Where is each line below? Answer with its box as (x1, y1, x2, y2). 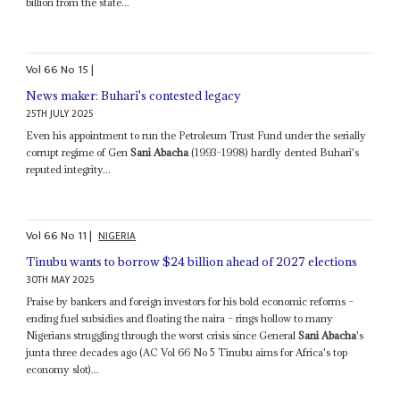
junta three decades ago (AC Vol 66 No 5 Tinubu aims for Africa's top (26, 346, 348, 360)
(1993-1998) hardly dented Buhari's (188, 145, 360, 159)
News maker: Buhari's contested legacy (26, 87, 242, 104)
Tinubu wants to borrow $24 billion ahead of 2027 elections (26, 254, 358, 271)
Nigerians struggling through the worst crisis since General (26, 329, 299, 343)
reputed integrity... (26, 162, 112, 176)
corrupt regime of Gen (26, 145, 131, 159)
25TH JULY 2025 (26, 104, 95, 122)
